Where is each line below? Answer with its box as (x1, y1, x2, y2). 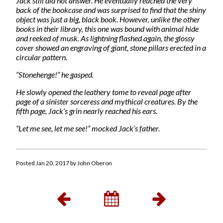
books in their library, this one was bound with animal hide (16, 23, 199, 33)
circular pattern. (16, 52, 67, 62)
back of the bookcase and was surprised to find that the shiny (16, 4, 206, 14)
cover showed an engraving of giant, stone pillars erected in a (16, 42, 206, 52)
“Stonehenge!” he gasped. (16, 69, 94, 79)
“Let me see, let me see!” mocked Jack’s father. (16, 123, 160, 133)
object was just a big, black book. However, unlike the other (16, 14, 200, 24)
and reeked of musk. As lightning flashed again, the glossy (16, 33, 195, 43)
